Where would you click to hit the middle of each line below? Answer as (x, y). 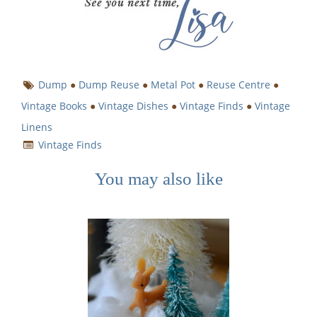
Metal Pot (173, 84)
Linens (37, 127)
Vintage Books (54, 105)
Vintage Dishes (133, 105)
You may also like (158, 178)
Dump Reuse (109, 84)
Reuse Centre (239, 84)
